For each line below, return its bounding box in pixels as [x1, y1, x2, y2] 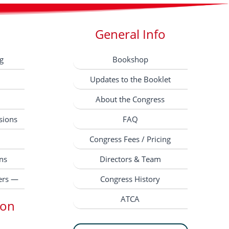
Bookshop [112, 54, 148, 64]
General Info [95, 26, 166, 43]
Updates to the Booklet [89, 74, 171, 84]
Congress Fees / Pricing [89, 133, 171, 144]
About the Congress [96, 94, 165, 104]
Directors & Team [99, 153, 161, 164]
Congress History [100, 173, 161, 184]
